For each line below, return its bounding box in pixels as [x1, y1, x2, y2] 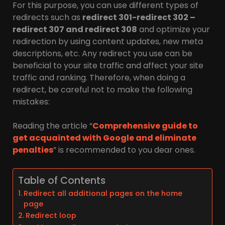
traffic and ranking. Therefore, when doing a [13, 72, 185, 84]
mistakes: [13, 96, 50, 108]
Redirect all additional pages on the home [23, 188, 182, 199]
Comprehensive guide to [92, 120, 198, 132]
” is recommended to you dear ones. [53, 144, 195, 156]
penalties [13, 144, 53, 156]
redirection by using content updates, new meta [13, 36, 203, 48]
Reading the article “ [13, 120, 92, 132]
